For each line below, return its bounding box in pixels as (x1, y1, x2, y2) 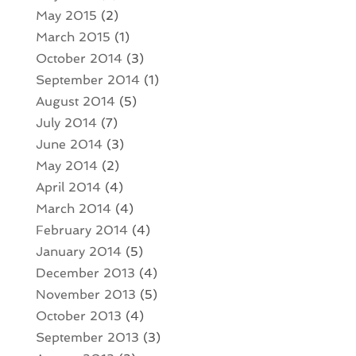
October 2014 (35, 50, 122, 66)
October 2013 (35, 308, 122, 323)
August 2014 (35, 93, 115, 109)
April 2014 (35, 179, 101, 195)
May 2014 (35, 157, 98, 173)
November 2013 (35, 286, 136, 302)
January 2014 (35, 243, 122, 259)
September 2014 (35, 72, 140, 87)
